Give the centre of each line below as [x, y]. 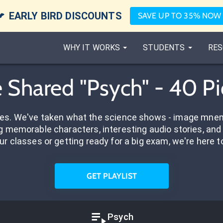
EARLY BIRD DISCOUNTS [65, 16]
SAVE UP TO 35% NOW [179, 16]
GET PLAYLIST [111, 176]
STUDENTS [164, 48]
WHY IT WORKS [92, 48]
